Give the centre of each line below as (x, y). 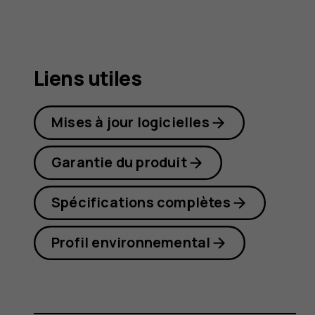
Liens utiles (88, 78)
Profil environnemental (131, 243)
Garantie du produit (119, 162)
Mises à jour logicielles (130, 122)
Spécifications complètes (141, 202)
